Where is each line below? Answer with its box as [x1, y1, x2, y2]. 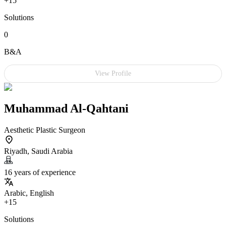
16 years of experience [4, 168, 76, 177]
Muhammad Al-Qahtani [4, 102, 129, 116]
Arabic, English [4, 189, 54, 198]
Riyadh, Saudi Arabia [4, 147, 73, 156]
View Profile [95, 70, 131, 78]
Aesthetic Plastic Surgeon [4, 126, 85, 135]
